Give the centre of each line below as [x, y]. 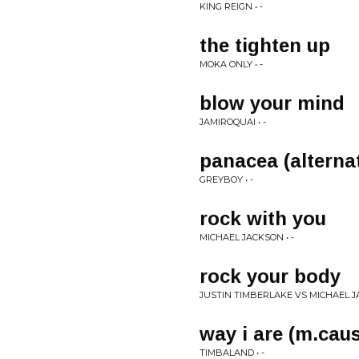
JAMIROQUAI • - [233, 122]
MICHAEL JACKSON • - [247, 237]
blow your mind [272, 103]
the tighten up [265, 45]
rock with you [263, 218]
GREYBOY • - [226, 179]
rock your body [270, 276]
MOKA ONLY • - [231, 64]
